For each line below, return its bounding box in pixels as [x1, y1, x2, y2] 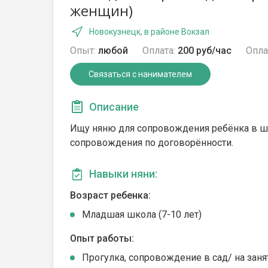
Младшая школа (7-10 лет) [82, 209, 202, 220]
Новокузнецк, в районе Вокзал [89, 27, 209, 36]
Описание [89, 100, 139, 113]
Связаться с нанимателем [89, 69, 192, 79]
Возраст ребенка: [70, 190, 151, 201]
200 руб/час [178, 45, 232, 56]
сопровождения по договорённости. [70, 137, 233, 148]
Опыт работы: [70, 233, 134, 244]
